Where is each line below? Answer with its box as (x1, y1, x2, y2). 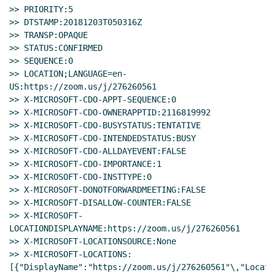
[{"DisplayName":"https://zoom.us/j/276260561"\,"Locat (9, 261, 269, 272)
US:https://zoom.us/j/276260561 (9, 81, 157, 91)
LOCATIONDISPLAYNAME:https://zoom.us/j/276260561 (9, 223, 240, 233)
